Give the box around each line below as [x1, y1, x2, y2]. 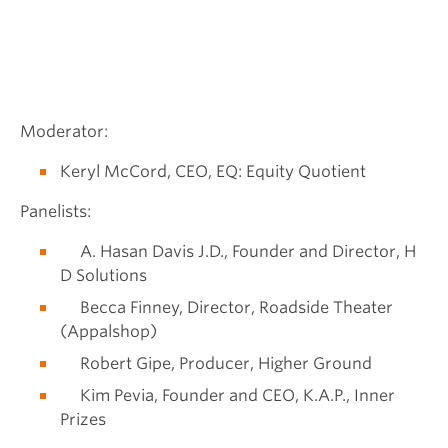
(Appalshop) [60, 322, 157, 342]
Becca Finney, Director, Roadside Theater [60, 298, 393, 318]
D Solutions [60, 266, 147, 286]
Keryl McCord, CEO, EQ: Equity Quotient [60, 162, 366, 182]
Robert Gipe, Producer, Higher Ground [60, 354, 372, 374]
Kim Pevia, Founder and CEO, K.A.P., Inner [60, 386, 395, 406]
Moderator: [20, 122, 108, 142]
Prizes [60, 410, 106, 430]
